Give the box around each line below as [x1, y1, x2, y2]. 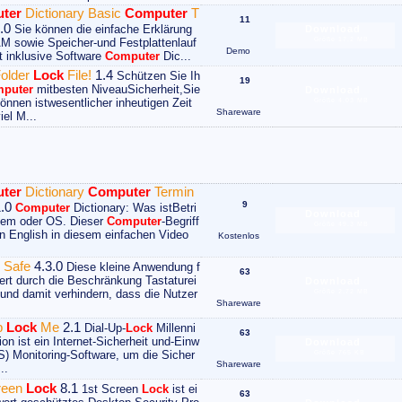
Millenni [153, 322, 196, 335]
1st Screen [78, 383, 142, 396]
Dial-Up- [81, 322, 126, 335]
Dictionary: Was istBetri [70, 202, 197, 214]
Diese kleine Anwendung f [63, 261, 200, 274]
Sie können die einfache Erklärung [11, 23, 192, 36]
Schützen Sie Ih [113, 70, 200, 83]
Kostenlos [217, 230, 259, 240]
